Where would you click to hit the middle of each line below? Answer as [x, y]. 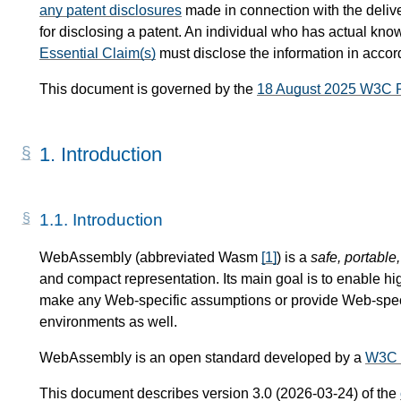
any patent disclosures [111, 11]
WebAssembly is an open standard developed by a [202, 358]
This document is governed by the [148, 90]
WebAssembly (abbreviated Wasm [150, 258]
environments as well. [108, 322]
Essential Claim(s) [98, 54]
